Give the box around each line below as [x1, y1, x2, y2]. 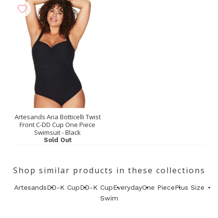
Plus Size [174, 183, 204, 191]
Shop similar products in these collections [13, 165, 205, 176]
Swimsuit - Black [34, 128, 81, 137]
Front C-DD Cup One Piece [19, 120, 96, 129]
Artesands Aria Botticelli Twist [14, 112, 101, 122]
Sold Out [43, 136, 72, 144]
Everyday [112, 183, 142, 191]
